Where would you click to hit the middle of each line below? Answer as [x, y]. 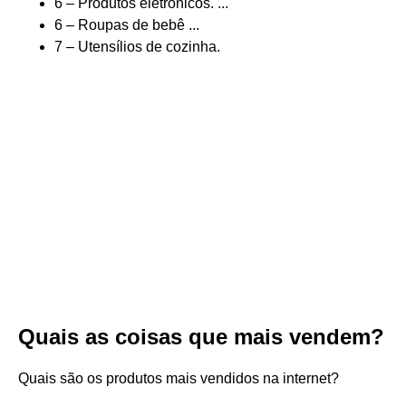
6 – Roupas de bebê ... [127, 25]
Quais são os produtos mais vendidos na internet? [179, 378]
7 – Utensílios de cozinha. [137, 47]
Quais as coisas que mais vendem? [201, 337]
